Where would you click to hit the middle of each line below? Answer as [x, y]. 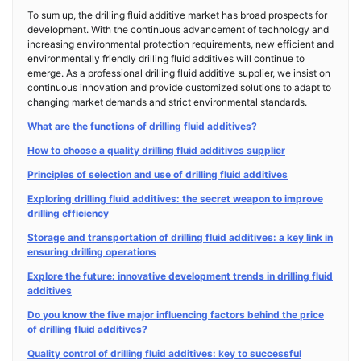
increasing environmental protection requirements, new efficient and [180, 44]
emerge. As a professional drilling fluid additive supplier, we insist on [179, 73]
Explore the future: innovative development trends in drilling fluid [180, 276]
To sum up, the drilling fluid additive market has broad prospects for [177, 15]
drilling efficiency [68, 213]
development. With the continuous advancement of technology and [178, 29]
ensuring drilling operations [92, 252]
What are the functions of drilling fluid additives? [142, 126]
